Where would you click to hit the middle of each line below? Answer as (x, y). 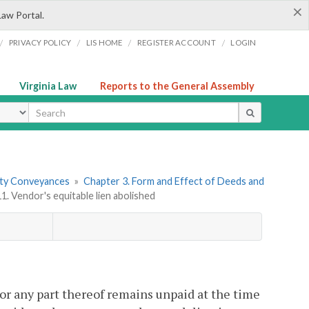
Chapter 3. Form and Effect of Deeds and (173, 181)
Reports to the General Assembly (177, 86)
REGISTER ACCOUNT (176, 42)
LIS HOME (104, 42)
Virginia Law (48, 86)
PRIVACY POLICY (40, 42)
